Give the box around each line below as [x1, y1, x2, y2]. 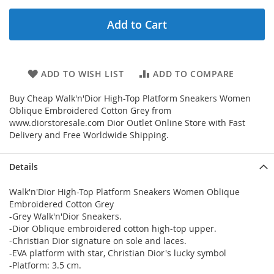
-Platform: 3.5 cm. [9, 259, 81, 271]
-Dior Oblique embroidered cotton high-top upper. [9, 223, 217, 234]
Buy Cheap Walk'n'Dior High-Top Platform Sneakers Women [9, 92, 251, 104]
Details [9, 161, 38, 172]
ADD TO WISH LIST [41, 68, 124, 80]
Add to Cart [107, 17, 167, 32]
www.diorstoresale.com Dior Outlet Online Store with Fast [9, 117, 245, 128]
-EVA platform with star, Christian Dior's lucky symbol [9, 247, 226, 259]
